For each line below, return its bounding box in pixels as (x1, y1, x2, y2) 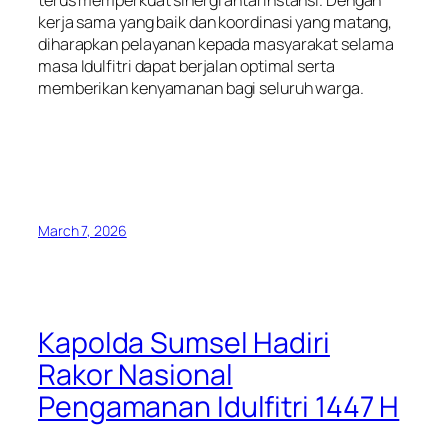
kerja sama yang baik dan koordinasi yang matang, (38, 10, 393, 33)
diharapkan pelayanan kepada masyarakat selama (38, 32, 394, 55)
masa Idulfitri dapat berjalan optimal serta (38, 54, 335, 77)
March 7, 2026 (38, 221, 127, 241)
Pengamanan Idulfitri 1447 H (38, 386, 400, 426)
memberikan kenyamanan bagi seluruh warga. (38, 76, 364, 99)
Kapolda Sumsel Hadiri (38, 322, 330, 362)
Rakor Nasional (38, 354, 233, 394)
